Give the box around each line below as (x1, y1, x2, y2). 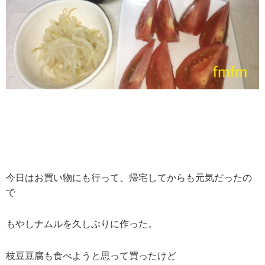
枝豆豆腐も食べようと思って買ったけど (6, 251, 176, 261)
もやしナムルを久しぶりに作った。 (6, 219, 157, 230)
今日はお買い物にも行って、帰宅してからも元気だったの (6, 172, 252, 183)
